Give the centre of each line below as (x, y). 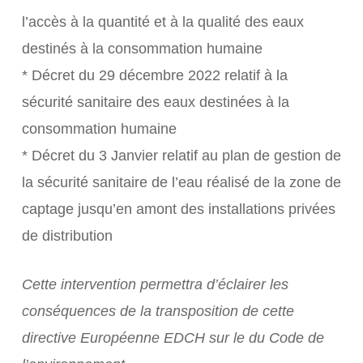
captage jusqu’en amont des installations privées (178, 209)
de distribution (67, 236)
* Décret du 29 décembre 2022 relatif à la (154, 75)
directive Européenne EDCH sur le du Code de (173, 338)
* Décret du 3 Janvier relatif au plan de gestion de (181, 156)
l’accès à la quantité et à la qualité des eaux (162, 22)
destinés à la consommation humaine (142, 49)
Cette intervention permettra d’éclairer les (155, 284)
